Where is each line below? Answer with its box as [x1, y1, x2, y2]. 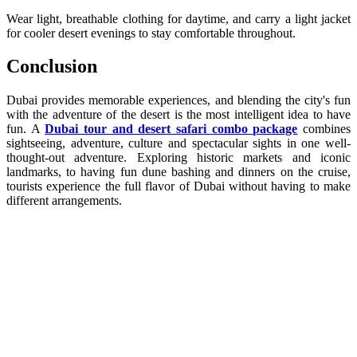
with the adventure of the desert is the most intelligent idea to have [6, 108, 351, 122]
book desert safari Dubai [186, 304, 309, 319]
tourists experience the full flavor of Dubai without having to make [6, 179, 351, 194]
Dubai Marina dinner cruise [23, 253, 161, 268]
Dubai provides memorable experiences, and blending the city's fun [6, 93, 351, 108]
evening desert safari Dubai [186, 330, 323, 344]
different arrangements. [6, 194, 125, 208]
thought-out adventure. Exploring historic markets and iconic [6, 151, 351, 165]
